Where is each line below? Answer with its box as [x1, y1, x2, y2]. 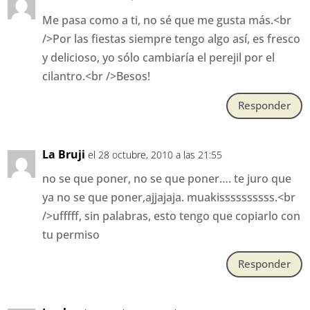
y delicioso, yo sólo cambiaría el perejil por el [42, 49, 275, 65]
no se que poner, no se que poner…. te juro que [42, 170, 292, 186]
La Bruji [42, 146, 86, 162]
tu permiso [42, 226, 100, 242]
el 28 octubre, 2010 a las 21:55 [88, 147, 223, 161]
